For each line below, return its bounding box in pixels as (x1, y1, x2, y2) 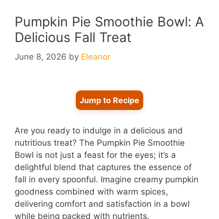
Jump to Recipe (80, 95, 139, 106)
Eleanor (81, 52, 110, 62)
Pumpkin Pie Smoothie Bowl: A (15, 13, 204, 30)
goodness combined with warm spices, (15, 187, 168, 197)
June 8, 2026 (15, 52, 66, 62)
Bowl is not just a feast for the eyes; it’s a (15, 150, 176, 160)
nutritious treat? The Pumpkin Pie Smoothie (15, 138, 185, 148)
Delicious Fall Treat (15, 29, 131, 45)
